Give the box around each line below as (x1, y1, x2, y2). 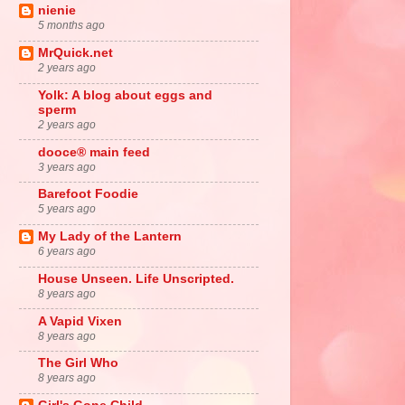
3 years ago (38, 160, 96, 174)
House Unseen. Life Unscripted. (38, 271, 234, 286)
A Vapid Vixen (38, 314, 122, 328)
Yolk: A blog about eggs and (38, 88, 212, 102)
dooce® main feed (38, 145, 150, 159)
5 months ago (38, 19, 105, 33)
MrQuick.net (38, 46, 113, 61)
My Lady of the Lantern (38, 230, 182, 244)
